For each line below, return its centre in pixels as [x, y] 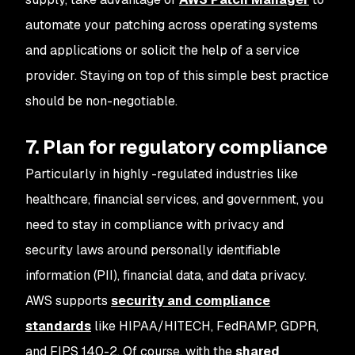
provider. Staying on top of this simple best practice [177, 76]
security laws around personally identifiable [153, 250]
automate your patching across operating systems [172, 25]
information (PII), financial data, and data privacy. [166, 275]
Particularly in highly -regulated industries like [162, 174]
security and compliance [191, 301]
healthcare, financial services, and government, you [174, 199]
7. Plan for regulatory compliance [177, 147]
